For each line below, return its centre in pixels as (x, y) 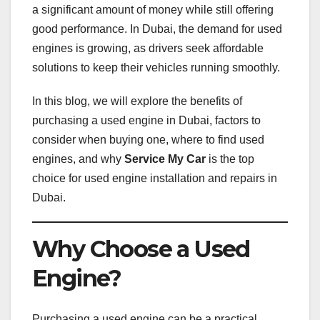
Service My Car (165, 159)
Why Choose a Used (141, 249)
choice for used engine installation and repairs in (155, 179)
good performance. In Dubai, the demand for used (157, 29)
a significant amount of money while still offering (153, 10)
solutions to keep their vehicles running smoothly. (156, 68)
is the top (230, 159)
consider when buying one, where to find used (148, 140)
